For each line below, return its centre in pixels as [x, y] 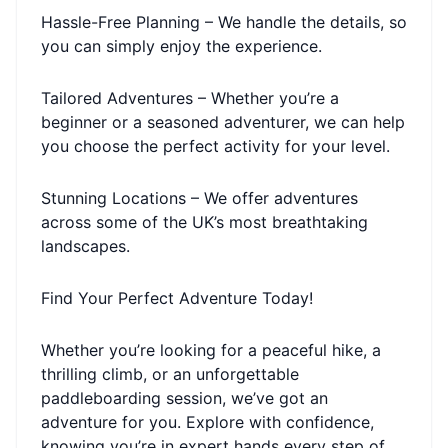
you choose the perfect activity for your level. [215, 146]
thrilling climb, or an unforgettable [170, 374]
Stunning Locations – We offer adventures [199, 198]
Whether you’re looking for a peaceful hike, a [211, 350]
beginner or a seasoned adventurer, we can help [223, 122]
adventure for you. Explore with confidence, [207, 422]
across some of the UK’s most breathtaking [204, 222]
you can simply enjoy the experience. [181, 46]
